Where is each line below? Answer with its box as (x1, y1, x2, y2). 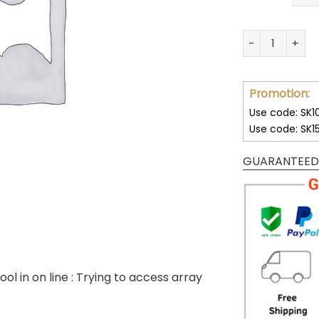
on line (32, 268, 71, 286)
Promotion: (249, 85, 310, 102)
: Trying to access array (71, 268, 202, 286)
